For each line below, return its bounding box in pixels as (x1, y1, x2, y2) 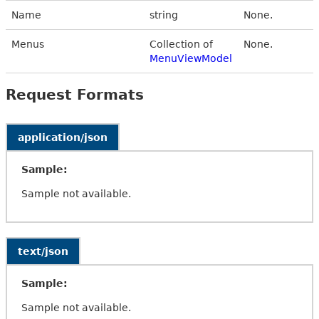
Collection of (150, 38, 213, 50)
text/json (18, 245, 68, 257)
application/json (18, 131, 108, 143)
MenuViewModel (150, 52, 232, 64)
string (150, 9, 178, 21)
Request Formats (6, 85, 144, 103)
